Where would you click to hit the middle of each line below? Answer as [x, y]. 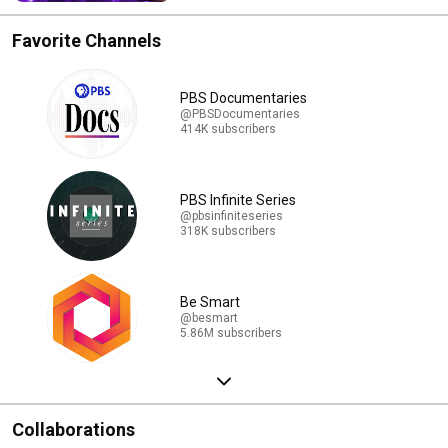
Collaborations [73, 429]
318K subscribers [228, 231]
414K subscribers [228, 129]
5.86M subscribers [231, 333]
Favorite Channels [86, 40]
